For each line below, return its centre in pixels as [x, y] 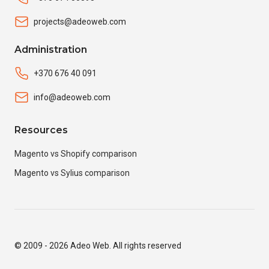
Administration [51, 50]
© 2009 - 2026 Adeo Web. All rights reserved [98, 246]
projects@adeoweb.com [80, 21]
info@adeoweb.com [72, 97]
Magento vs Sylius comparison [72, 173]
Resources [41, 130]
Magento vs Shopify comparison [76, 154]
